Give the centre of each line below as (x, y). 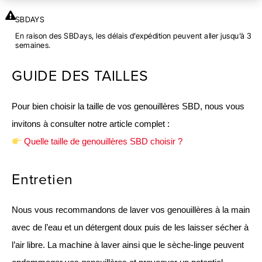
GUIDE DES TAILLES (80, 76)
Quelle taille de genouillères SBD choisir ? (103, 141)
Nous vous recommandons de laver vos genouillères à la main (131, 210)
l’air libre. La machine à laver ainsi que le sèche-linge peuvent (128, 245)
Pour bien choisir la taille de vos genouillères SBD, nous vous (128, 106)
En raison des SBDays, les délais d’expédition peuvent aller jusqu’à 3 (134, 35)
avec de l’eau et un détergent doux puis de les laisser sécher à (130, 227)
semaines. (33, 45)
